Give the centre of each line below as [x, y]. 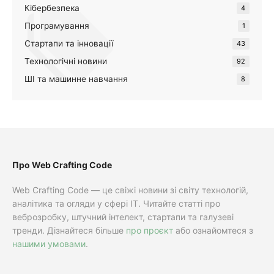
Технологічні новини [66, 61]
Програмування [57, 25]
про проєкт [150, 230]
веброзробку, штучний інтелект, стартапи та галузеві [123, 217]
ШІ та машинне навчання [76, 79]
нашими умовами [49, 243]
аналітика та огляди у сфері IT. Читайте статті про [116, 203]
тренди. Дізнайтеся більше [69, 230]
